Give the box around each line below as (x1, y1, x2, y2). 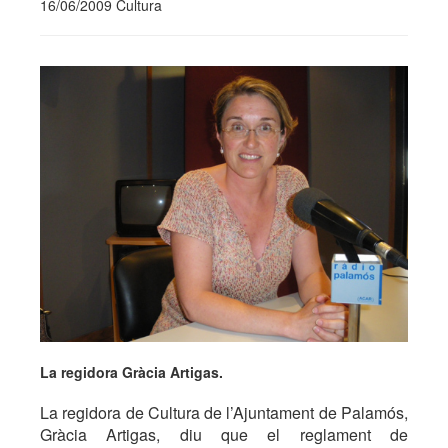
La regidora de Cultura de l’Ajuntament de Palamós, (40, 401, 408, 424)
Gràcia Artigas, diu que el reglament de (40, 423, 408, 446)
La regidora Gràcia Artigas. (40, 362, 223, 382)
